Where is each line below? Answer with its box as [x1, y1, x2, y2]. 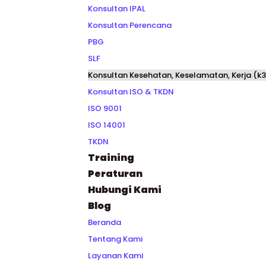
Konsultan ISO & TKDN [87, 86, 174, 97]
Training [87, 151, 134, 164]
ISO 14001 [87, 119, 125, 131]
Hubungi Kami [87, 183, 161, 197]
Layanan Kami [87, 250, 143, 261]
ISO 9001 [87, 103, 122, 114]
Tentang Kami [87, 233, 142, 245]
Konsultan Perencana [87, 20, 172, 31]
